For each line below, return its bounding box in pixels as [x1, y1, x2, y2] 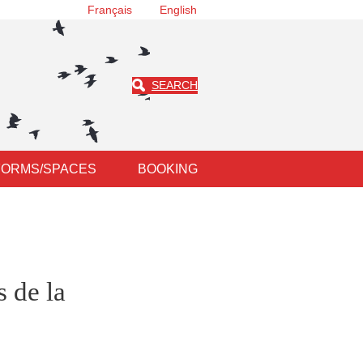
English [159, 3, 197, 17]
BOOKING [137, 162, 198, 177]
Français [87, 3, 132, 17]
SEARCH [152, 78, 198, 92]
